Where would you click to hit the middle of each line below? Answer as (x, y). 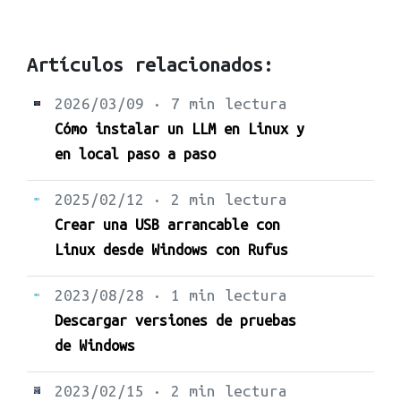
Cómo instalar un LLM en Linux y (179, 129)
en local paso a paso (135, 154)
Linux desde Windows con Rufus (171, 250)
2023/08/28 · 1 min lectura (171, 295)
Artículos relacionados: (150, 65)
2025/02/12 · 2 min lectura (171, 199)
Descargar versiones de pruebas (175, 320)
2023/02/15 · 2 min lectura (171, 391)
